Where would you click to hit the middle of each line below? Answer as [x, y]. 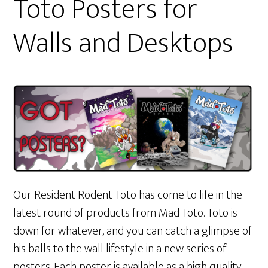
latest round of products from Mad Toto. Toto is [126, 213]
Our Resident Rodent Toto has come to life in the [128, 195]
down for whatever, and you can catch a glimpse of [133, 231]
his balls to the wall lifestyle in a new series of [120, 249]
